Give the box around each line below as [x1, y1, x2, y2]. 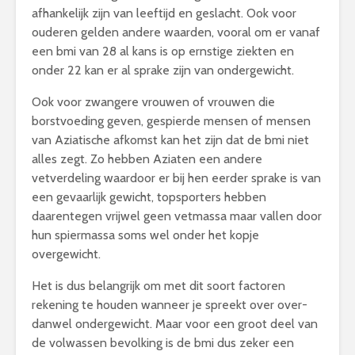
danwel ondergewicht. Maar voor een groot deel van [32, 316, 318, 332]
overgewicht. [32, 246, 101, 262]
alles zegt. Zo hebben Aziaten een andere [32, 151, 262, 167]
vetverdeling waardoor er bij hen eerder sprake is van [32, 170, 321, 186]
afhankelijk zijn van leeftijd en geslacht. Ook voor [32, 6, 296, 21]
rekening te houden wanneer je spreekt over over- [32, 297, 307, 313]
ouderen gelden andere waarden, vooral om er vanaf [32, 25, 320, 40]
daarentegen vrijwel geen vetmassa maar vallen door [32, 208, 322, 224]
